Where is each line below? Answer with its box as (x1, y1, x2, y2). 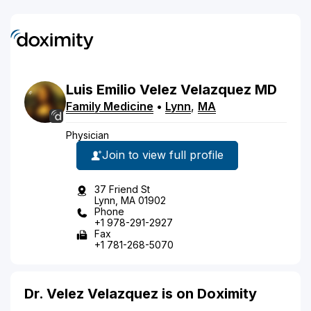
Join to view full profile (102, 148, 224, 162)
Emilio (96, 81, 136, 98)
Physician (66, 128, 109, 141)
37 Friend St (94, 183, 150, 195)
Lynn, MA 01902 (94, 194, 166, 206)
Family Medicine (66, 99, 153, 113)
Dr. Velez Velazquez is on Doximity (24, 285, 257, 302)
